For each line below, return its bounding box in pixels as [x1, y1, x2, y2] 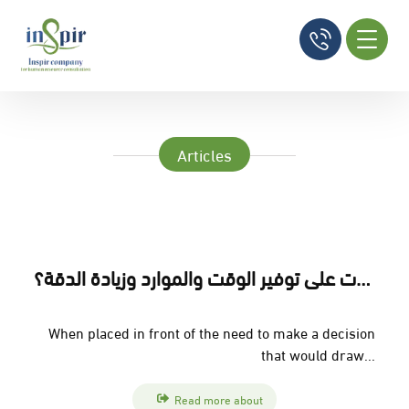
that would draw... [260, 341, 375, 367]
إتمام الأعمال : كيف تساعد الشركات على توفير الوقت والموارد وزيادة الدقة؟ [356, 257, 372, 295]
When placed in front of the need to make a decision [47, 319, 375, 345]
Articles [177, 139, 232, 169]
